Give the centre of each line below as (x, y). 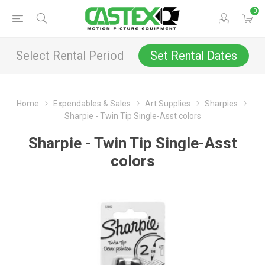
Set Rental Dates (194, 56)
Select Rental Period (70, 56)
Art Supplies (168, 104)
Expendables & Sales (92, 104)
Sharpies (221, 104)
